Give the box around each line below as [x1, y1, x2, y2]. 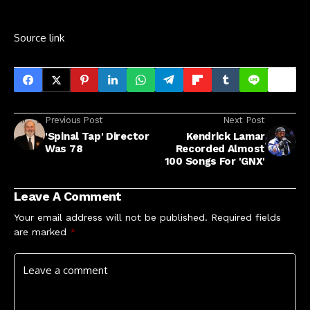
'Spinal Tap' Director [45, 130, 149, 143]
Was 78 [45, 143, 83, 156]
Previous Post [45, 115, 103, 126]
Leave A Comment [14, 189, 122, 204]
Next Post [222, 115, 265, 126]
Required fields [211, 212, 281, 224]
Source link [14, 31, 64, 45]
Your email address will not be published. [14, 212, 208, 224]
